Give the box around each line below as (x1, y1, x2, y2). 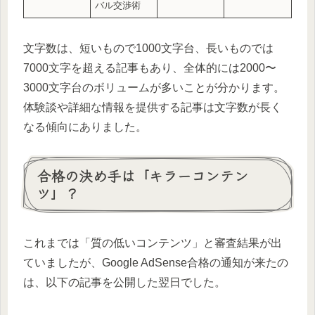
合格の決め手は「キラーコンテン (37, 165, 248, 186)
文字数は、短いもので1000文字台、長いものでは (23, 42, 274, 55)
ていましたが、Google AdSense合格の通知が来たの (23, 257, 288, 269)
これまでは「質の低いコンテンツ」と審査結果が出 (23, 237, 282, 250)
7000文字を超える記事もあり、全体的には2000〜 (23, 62, 276, 75)
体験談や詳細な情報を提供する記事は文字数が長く (23, 101, 282, 114)
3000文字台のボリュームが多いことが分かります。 (23, 82, 285, 94)
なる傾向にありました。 (23, 121, 147, 134)
